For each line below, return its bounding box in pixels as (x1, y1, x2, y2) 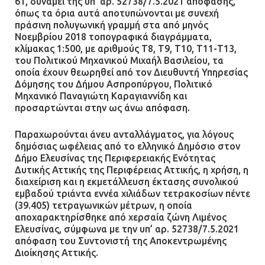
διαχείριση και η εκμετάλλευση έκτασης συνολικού (15, 176, 238, 188)
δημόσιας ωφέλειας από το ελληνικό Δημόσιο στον (15, 141, 240, 152)
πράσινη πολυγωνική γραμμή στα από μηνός (15, 20, 208, 31)
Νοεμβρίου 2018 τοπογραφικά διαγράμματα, (15, 31, 212, 43)
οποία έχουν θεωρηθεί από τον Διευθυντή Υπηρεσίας (15, 67, 248, 78)
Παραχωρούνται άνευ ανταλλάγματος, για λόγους (15, 129, 234, 140)
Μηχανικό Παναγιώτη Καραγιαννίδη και (15, 91, 187, 102)
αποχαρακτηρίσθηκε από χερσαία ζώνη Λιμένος (15, 212, 227, 223)
